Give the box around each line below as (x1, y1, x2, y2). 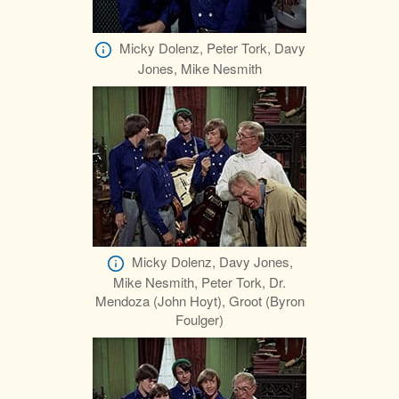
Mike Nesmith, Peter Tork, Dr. (113, 273, 286, 292)
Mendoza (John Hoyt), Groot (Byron (94, 291, 305, 311)
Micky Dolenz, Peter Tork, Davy (118, 38, 305, 58)
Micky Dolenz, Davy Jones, (131, 252, 293, 272)
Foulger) (175, 310, 224, 330)
